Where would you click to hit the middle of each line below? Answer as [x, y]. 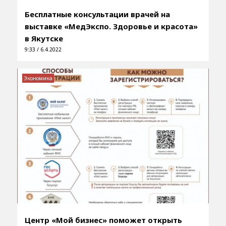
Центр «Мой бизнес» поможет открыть [103, 220]
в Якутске [44, 39]
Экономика [38, 78]
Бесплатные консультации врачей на [97, 14]
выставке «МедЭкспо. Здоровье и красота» [111, 26]
